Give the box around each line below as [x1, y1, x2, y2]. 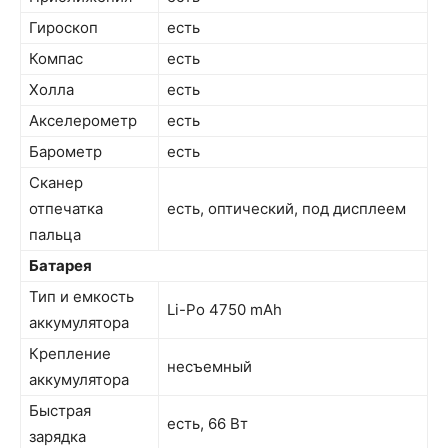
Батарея [29, 256, 92, 276]
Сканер [29, 173, 83, 193]
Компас [29, 49, 83, 69]
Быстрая [29, 401, 91, 421]
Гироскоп [29, 18, 98, 38]
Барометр [29, 142, 102, 162]
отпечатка [29, 199, 103, 219]
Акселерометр [29, 111, 137, 131]
